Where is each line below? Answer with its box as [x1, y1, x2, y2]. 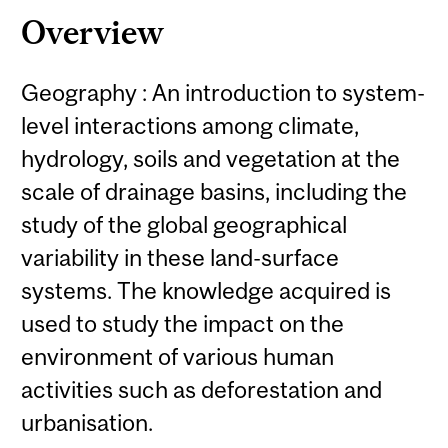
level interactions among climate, [21, 112, 360, 140]
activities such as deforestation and [21, 376, 383, 404]
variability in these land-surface [21, 244, 340, 272]
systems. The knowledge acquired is [21, 277, 392, 305]
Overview [21, 13, 165, 51]
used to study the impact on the [21, 310, 345, 338]
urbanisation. [21, 409, 154, 437]
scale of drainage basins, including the [21, 178, 408, 206]
